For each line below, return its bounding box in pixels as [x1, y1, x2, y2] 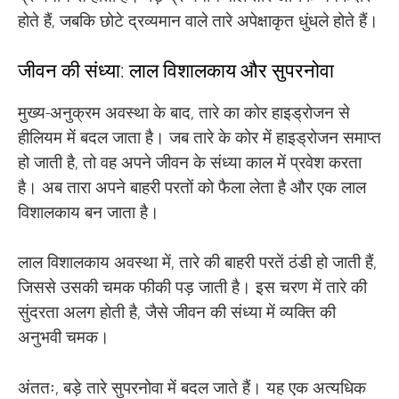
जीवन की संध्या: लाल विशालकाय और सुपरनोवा [18, 59, 334, 82]
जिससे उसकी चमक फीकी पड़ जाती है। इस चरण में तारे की [18, 277, 367, 297]
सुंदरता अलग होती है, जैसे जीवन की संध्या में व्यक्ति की [18, 302, 336, 322]
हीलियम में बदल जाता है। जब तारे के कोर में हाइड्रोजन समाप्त [18, 126, 381, 148]
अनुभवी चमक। [18, 327, 110, 347]
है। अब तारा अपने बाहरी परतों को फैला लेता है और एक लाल [18, 176, 366, 198]
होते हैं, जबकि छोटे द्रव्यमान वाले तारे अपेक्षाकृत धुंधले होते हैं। [18, 11, 379, 31]
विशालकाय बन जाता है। [18, 201, 159, 223]
